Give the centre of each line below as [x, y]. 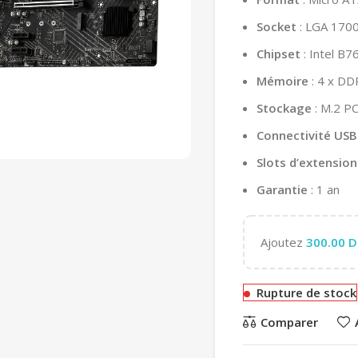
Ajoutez [283, 242]
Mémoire [282, 81]
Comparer [289, 322]
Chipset [278, 54]
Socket [276, 26]
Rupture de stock [306, 292]
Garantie [282, 189]
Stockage [284, 108]
